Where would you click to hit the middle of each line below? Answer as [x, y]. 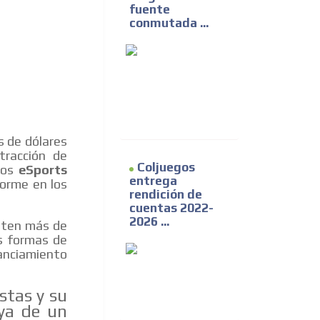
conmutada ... [169, 23]
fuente [150, 10]
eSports [43, 170]
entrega [153, 181]
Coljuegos [166, 167]
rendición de [166, 195]
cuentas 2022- [171, 208]
